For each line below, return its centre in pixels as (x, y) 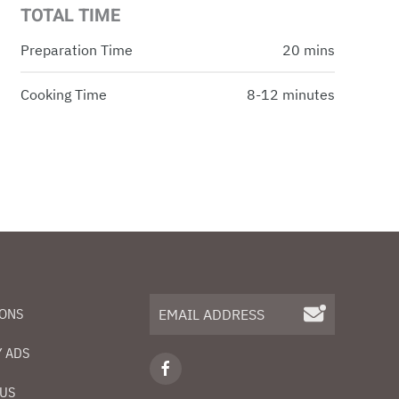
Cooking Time (63, 95)
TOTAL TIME (70, 16)
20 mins (309, 50)
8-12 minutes (291, 95)
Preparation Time (76, 50)
